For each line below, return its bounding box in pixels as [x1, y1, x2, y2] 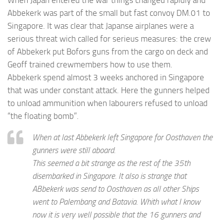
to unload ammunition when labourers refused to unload [7, 98, 208, 109]
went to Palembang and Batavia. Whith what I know [32, 197, 200, 207]
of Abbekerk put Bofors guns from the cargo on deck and [7, 47, 208, 57]
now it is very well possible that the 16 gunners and [32, 210, 200, 220]
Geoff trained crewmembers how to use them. [7, 59, 172, 70]
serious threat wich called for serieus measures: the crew [7, 34, 211, 44]
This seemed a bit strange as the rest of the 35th [32, 158, 190, 168]
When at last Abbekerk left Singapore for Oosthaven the [32, 132, 213, 143]
